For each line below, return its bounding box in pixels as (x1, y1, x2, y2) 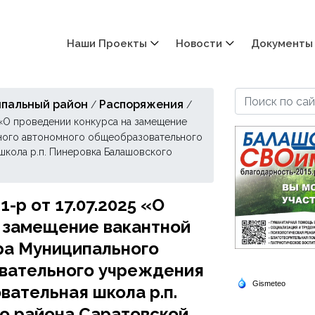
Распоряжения (99, 98, 184, 111)
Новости (175, 37, 222, 50)
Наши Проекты (66, 37, 147, 50)
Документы (250, 37, 313, 50)
